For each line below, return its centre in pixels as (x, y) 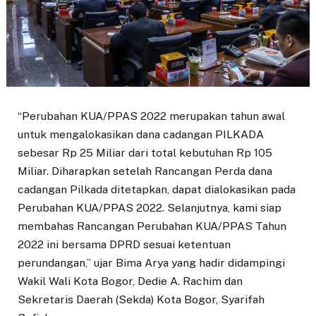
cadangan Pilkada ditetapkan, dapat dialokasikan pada (157, 190)
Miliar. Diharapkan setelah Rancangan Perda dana (145, 171)
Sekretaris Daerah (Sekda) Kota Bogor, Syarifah (141, 300)
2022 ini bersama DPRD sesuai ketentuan (124, 245)
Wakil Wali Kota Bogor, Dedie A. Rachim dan (130, 281)
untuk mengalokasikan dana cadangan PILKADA (141, 135)
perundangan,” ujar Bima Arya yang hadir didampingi (151, 263)
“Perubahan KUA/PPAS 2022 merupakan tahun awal (151, 116)
